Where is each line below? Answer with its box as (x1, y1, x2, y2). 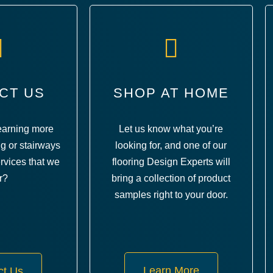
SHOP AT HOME (113, 85, 229, 101)
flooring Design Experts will (112, 156, 230, 167)
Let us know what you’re (119, 123, 224, 134)
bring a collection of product (112, 172, 231, 183)
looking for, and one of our (115, 140, 227, 151)
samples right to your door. (114, 189, 228, 200)
